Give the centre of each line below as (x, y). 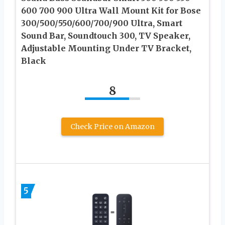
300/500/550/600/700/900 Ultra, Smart (102, 23)
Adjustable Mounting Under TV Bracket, (106, 48)
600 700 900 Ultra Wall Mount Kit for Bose (111, 10)
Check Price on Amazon (113, 126)
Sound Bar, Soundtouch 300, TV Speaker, (106, 35)
